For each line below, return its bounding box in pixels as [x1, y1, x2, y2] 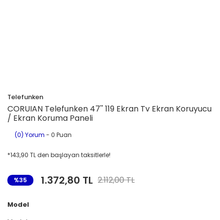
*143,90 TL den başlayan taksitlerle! [7, 151, 110, 159]
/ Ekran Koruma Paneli [7, 112, 93, 124]
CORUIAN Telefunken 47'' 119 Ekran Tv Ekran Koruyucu [7, 103, 212, 114]
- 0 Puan [45, 131, 72, 139]
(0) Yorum [15, 131, 45, 139]
